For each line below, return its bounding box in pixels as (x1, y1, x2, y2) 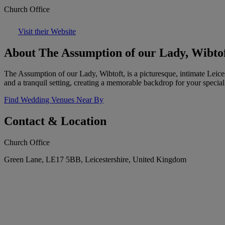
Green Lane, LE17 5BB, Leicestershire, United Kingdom (4, 155, 186, 164)
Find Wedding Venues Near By (4, 95, 103, 104)
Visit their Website (18, 27, 76, 36)
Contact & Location (4, 115, 106, 128)
